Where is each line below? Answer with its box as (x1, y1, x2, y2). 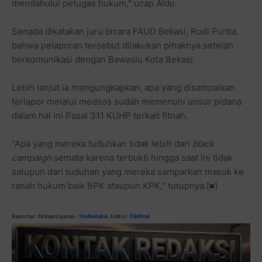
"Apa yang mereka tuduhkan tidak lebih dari (12, 137, 192, 149)
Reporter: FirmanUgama (12, 212, 74, 219)
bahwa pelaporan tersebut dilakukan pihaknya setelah (12, 39, 233, 51)
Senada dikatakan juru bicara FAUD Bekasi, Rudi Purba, (12, 25, 239, 37)
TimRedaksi (78, 212, 108, 219)
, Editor (108, 212, 127, 219)
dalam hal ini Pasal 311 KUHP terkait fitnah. (12, 109, 188, 121)
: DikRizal (127, 212, 150, 219)
